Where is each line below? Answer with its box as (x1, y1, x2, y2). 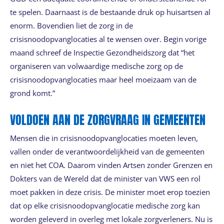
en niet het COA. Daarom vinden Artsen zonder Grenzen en (9, 160, 212, 170)
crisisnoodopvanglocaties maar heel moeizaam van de (9, 74, 196, 85)
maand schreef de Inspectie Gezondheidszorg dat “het (9, 47, 194, 58)
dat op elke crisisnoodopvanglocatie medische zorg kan (9, 200, 200, 211)
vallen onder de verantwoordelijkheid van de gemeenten (9, 146, 204, 157)
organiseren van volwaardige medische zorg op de (9, 61, 183, 71)
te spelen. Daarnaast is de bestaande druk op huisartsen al (9, 7, 210, 17)
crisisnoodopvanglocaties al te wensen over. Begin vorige (9, 34, 206, 44)
